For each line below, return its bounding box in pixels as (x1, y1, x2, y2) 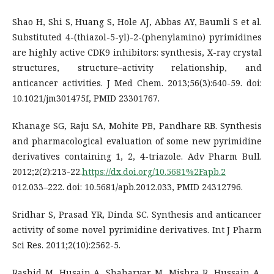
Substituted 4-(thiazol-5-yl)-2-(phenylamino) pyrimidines (12, 31, 262, 43)
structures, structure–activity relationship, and (12, 61, 262, 73)
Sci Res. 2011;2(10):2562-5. (12, 239, 120, 251)
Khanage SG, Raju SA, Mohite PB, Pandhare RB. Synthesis (12, 119, 262, 131)
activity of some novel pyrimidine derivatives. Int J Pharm (12, 223, 262, 235)
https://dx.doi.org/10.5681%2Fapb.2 (82, 165, 226, 177)
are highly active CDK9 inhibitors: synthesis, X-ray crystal (12, 46, 262, 58)
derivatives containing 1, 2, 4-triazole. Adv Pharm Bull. (12, 150, 262, 162)
